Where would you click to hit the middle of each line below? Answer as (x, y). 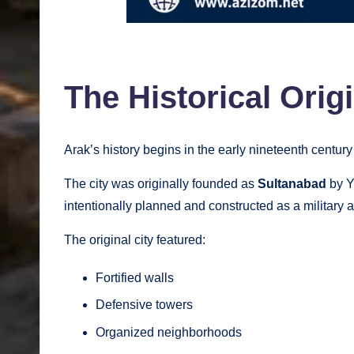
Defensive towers (144, 305)
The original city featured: (135, 239)
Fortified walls (135, 277)
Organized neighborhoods (169, 332)
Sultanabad (292, 183)
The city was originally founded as (161, 183)
